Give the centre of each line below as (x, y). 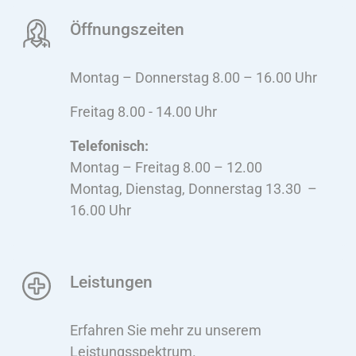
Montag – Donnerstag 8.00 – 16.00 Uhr (193, 78)
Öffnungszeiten (127, 29)
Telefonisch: (109, 146)
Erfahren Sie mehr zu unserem (166, 331)
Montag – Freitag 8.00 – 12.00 (166, 168)
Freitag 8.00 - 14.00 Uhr (143, 112)
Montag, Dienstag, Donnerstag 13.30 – (193, 189)
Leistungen (111, 282)
